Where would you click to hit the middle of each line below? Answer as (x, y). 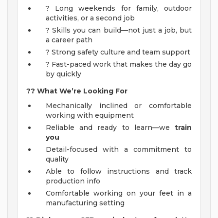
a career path (69, 40)
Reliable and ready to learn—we (110, 128)
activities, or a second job (90, 18)
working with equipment (90, 116)
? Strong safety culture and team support (118, 52)
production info (73, 181)
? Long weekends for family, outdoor (119, 9)
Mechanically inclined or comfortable (119, 106)
